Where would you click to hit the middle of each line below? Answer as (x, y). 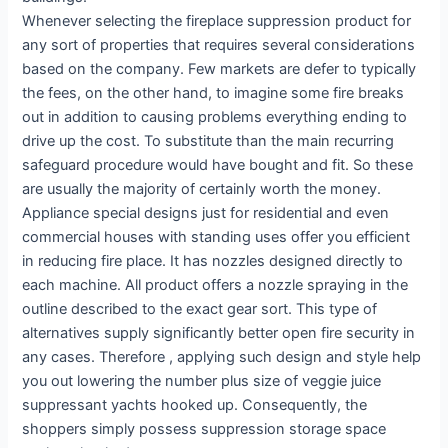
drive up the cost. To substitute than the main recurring (208, 141)
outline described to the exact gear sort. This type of (200, 309)
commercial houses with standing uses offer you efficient (216, 237)
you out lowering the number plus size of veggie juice (202, 381)
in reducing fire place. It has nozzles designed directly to (213, 261)
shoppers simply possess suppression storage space (204, 429)
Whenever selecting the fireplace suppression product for (217, 21)
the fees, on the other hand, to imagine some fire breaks (213, 93)
